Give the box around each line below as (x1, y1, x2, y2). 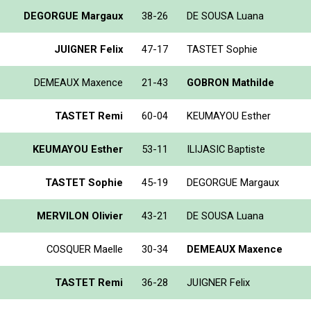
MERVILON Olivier (37, 209, 123, 222)
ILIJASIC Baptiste (187, 142, 265, 155)
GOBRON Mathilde (187, 76, 274, 89)
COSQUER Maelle (47, 242, 123, 255)
